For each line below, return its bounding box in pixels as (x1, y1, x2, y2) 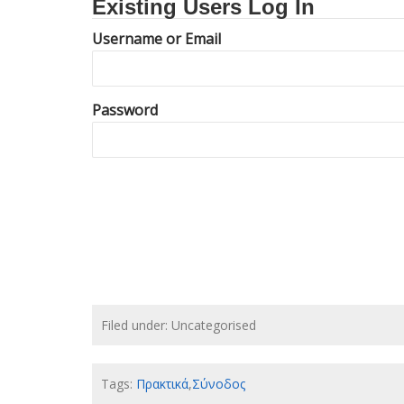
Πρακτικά (136, 375, 188, 392)
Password (92, 100, 158, 120)
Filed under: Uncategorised (101, 317, 256, 334)
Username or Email (92, 29, 221, 49)
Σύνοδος (192, 375, 245, 392)
